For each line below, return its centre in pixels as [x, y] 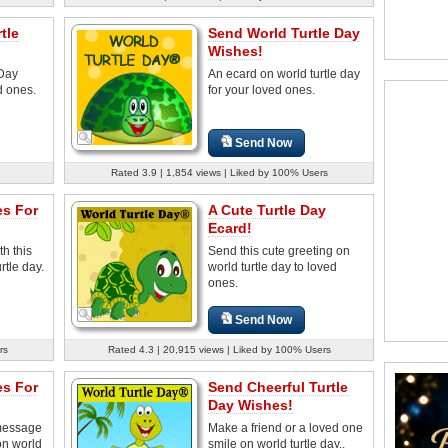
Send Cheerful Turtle [278, 386]
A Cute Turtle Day [267, 209]
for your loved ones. [261, 89]
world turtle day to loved [272, 266]
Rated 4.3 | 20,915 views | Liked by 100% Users [219, 349]
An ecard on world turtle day [284, 73]
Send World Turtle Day [284, 32]
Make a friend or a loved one [285, 427]
